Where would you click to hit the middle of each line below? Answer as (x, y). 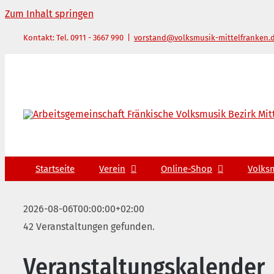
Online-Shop (187, 168)
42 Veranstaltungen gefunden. (89, 227)
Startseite (55, 168)
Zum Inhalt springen (49, 14)
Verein (112, 168)
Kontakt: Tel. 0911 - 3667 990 (73, 38)
